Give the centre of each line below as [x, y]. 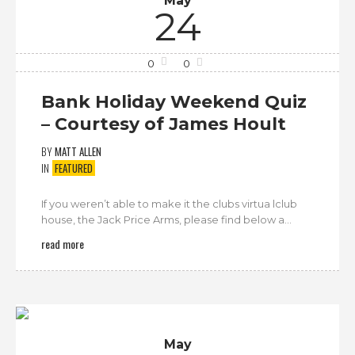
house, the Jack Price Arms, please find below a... [166, 220]
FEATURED [74, 168]
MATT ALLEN [78, 151]
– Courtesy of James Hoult [164, 124]
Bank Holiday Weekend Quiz [174, 101]
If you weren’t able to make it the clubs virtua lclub [169, 204]
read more [63, 244]
